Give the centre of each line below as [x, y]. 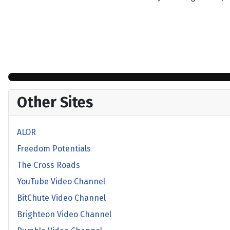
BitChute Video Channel [61, 198]
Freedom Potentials [54, 149]
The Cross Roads [49, 165]
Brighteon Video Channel [64, 214]
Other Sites [55, 102]
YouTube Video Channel [61, 181]
